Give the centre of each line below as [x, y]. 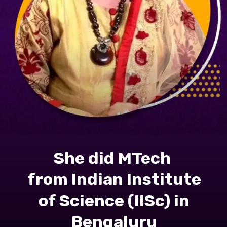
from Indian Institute [114, 179]
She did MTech [114, 158]
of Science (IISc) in [114, 200]
